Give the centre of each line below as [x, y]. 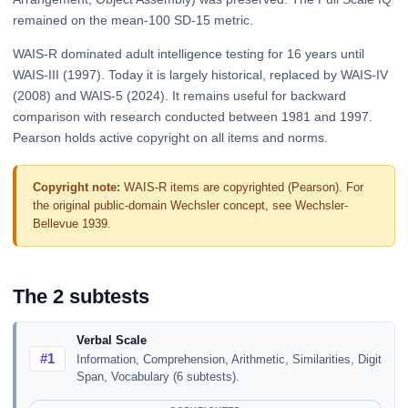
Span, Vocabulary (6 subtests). [158, 377]
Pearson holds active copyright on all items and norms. [170, 138]
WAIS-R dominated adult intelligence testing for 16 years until [189, 54]
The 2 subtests [81, 296]
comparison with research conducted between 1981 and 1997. [193, 117]
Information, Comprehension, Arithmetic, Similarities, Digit [229, 360]
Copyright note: [76, 187]
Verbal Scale [111, 341]
